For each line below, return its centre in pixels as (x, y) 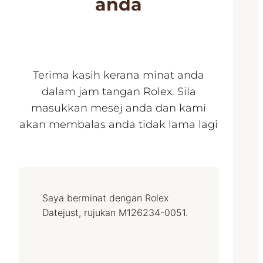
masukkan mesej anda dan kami (119, 108)
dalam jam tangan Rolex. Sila (119, 92)
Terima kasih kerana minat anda (119, 75)
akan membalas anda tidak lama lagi (119, 125)
